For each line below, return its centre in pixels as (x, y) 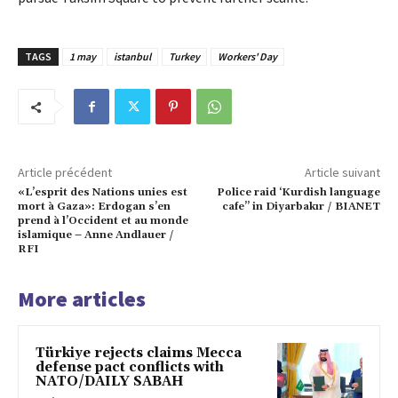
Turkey (184, 56)
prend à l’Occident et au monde (103, 220)
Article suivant (342, 172)
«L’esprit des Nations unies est (103, 192)
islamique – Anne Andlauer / (96, 235)
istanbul (132, 56)
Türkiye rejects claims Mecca (139, 353)
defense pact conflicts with (130, 367)
